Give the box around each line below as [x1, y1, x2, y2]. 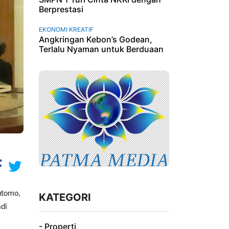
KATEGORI [39, 191, 91, 204]
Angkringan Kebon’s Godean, [39, 34, 152, 44]
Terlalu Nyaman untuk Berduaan [39, 43, 164, 54]
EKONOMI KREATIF [39, 25, 94, 33]
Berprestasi [39, 4, 83, 14]
